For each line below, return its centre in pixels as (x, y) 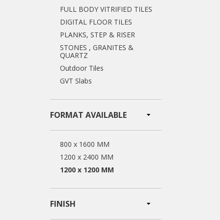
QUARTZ (74, 55)
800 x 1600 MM (85, 144)
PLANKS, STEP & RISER (97, 35)
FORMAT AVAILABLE (88, 115)
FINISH (63, 204)
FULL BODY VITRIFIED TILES (106, 9)
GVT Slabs (76, 81)
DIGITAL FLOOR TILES (96, 22)
